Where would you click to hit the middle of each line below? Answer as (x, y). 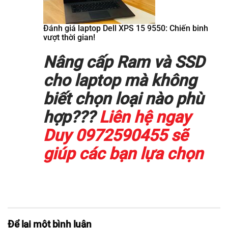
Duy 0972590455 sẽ (116, 136)
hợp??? (69, 117)
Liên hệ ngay (143, 117)
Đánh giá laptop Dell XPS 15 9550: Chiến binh (126, 28)
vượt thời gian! (69, 38)
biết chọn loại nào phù (123, 99)
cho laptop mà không (120, 81)
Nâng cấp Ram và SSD (124, 62)
